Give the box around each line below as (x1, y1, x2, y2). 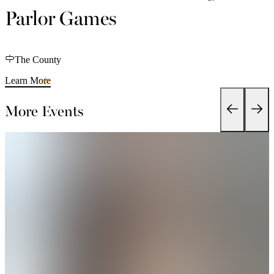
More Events (5, 99, 83, 120)
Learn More (5, 75, 51, 86)
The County (15, 54, 61, 65)
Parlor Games (5, 2, 117, 32)
